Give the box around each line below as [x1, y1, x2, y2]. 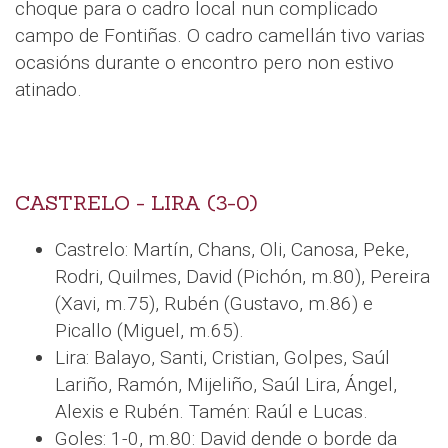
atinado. [15, 77, 82, 101]
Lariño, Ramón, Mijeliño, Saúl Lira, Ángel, [55, 372, 397, 396]
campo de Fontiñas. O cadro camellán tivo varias [15, 23, 425, 47]
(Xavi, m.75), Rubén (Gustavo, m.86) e [55, 291, 373, 315]
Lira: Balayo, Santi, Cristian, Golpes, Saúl [55, 345, 390, 369]
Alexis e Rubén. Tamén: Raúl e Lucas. [55, 399, 368, 423]
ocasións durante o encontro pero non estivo [15, 50, 394, 74]
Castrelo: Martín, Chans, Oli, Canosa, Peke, [55, 237, 409, 261]
